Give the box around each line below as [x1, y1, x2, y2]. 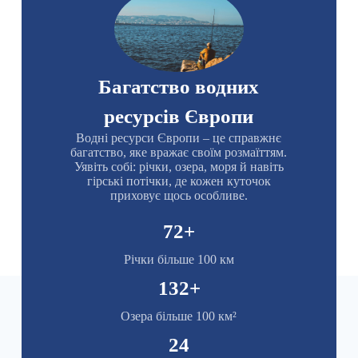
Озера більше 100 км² [121, 309, 237, 324]
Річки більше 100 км [123, 253, 234, 267]
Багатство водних [98, 76, 260, 98]
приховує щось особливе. [109, 189, 248, 203]
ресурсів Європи [104, 105, 254, 128]
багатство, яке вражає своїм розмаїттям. [70, 145, 288, 160]
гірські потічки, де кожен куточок [86, 174, 271, 189]
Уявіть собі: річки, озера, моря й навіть [74, 160, 284, 174]
